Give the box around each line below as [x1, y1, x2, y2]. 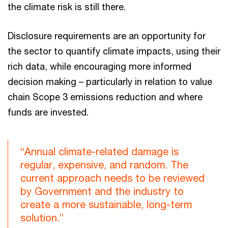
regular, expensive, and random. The [20, 159, 188, 170]
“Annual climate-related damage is [20, 146, 179, 157]
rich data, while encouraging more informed [8, 61, 191, 72]
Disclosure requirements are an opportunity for [8, 30, 206, 41]
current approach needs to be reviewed [20, 172, 205, 184]
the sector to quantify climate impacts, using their [8, 45, 220, 56]
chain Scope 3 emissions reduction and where [8, 91, 203, 102]
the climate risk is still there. [8, 1, 126, 12]
